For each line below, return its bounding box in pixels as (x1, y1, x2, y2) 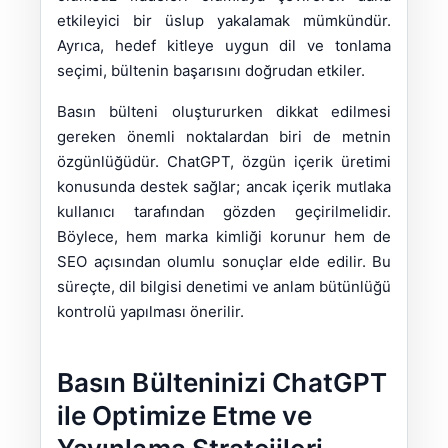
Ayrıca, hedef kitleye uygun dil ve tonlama (57, 36, 391, 56)
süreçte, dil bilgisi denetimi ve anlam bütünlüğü (57, 277, 391, 297)
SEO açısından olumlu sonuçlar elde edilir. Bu (57, 252, 391, 272)
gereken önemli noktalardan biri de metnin (57, 127, 391, 147)
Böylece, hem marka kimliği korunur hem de (57, 227, 391, 247)
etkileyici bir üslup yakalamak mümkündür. (57, 11, 391, 31)
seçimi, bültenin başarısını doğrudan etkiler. (57, 61, 365, 81)
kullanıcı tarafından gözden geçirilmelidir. (57, 202, 391, 222)
